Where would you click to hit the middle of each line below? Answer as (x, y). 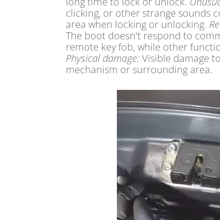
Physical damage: (103, 58)
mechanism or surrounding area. (139, 70)
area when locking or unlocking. (138, 25)
